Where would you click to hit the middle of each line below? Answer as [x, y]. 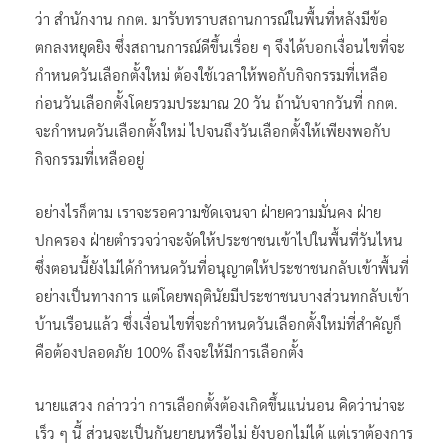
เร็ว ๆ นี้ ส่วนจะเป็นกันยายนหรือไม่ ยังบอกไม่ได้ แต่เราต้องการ [224, 432]
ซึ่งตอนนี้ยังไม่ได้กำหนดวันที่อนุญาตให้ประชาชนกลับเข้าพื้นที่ [222, 267]
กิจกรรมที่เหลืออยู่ [89, 158]
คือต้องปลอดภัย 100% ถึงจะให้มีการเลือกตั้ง [169, 351]
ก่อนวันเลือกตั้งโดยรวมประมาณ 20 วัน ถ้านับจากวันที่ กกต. [216, 102]
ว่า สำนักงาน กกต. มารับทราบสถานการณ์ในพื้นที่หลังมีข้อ [211, 18]
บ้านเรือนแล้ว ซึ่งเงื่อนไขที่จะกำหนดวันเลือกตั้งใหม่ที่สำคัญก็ [218, 323]
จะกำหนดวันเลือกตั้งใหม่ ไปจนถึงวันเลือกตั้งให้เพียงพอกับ [213, 130]
